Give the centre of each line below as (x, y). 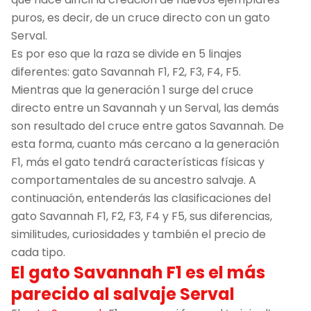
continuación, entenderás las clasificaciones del (141, 198)
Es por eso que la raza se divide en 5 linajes (126, 53)
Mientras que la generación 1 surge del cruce (132, 90)
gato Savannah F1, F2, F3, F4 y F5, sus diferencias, (142, 216)
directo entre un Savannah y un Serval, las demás (145, 108)
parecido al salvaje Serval (123, 294)
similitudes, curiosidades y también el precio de (138, 234)
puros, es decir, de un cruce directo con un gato (141, 17)
